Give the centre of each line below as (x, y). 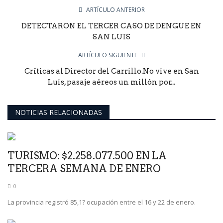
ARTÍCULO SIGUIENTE (108, 55)
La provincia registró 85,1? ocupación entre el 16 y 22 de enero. (102, 202)
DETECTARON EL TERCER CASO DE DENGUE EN (111, 26)
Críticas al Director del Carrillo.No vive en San (111, 71)
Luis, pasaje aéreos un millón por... (111, 82)
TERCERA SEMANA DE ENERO (84, 168)
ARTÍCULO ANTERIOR (115, 9)
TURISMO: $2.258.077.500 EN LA (87, 156)
